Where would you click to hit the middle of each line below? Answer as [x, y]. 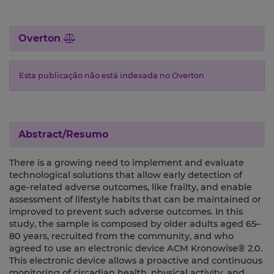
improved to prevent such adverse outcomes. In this [126, 212]
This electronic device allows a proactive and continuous [136, 261]
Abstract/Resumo [63, 135]
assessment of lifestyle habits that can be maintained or [135, 200]
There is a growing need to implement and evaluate [127, 163]
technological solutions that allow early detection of [126, 175]
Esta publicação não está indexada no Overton [112, 76]
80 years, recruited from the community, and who [121, 236]
